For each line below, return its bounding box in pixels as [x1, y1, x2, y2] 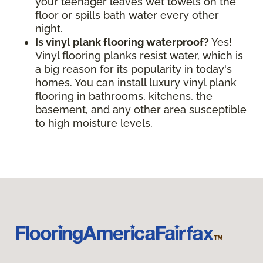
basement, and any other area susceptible [35, 103, 247, 116]
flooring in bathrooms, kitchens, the [35, 89, 213, 102]
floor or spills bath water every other [35, 8, 219, 21]
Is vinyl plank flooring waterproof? [35, 35, 209, 48]
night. [35, 22, 63, 35]
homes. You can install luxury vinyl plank [35, 76, 237, 89]
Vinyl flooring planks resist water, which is [35, 49, 243, 62]
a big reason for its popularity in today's [35, 62, 232, 75]
